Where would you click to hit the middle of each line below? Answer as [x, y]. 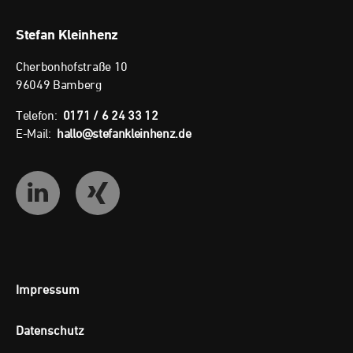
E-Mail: [37, 133]
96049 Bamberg [59, 84]
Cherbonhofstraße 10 [72, 66]
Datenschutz [50, 330]
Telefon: [39, 115]
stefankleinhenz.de [142, 133]
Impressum [48, 289]
